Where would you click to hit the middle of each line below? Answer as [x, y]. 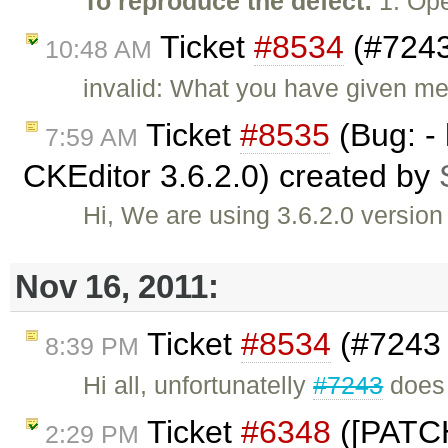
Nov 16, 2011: [117, 286]
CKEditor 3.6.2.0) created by [231, 176]
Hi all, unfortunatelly [198, 385]
